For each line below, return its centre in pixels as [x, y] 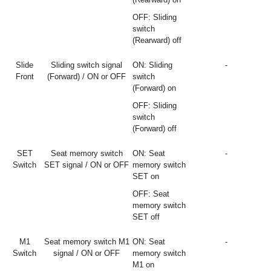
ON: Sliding [152, 65]
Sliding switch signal [87, 65]
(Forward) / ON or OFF [87, 77]
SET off [146, 217]
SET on [146, 176]
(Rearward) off [157, 40]
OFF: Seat [151, 194]
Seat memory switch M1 [87, 242]
